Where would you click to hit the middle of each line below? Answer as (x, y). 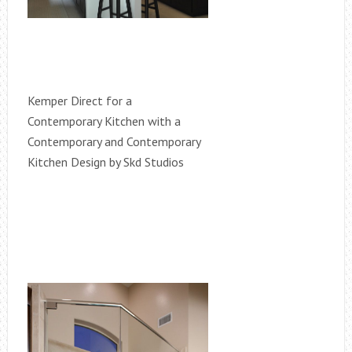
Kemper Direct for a (79, 100)
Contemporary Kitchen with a (104, 121)
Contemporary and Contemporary (114, 141)
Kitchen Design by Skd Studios (105, 161)
